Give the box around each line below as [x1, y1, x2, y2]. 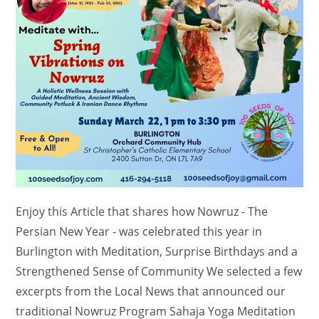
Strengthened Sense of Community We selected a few [16, 263, 303, 280]
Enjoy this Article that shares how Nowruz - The [16, 204, 268, 220]
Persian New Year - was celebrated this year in [16, 224, 263, 240]
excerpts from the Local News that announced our [16, 283, 286, 300]
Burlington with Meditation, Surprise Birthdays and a [16, 244, 298, 260]
